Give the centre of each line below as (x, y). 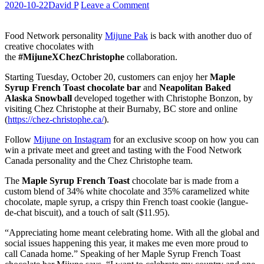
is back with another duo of (200, 35)
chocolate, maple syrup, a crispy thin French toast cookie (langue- (126, 202)
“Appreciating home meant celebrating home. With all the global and (132, 232)
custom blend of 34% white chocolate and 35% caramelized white (127, 191)
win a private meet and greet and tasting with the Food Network (123, 150)
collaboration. (151, 57)
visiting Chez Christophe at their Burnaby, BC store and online (121, 108)
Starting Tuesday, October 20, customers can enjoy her (107, 77)
